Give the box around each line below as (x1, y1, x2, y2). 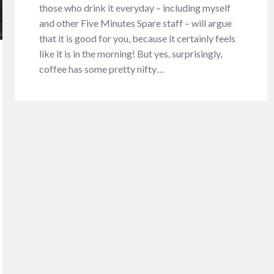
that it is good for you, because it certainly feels (39, 32, 236, 44)
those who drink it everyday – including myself (39, 1, 231, 13)
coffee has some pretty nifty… (39, 62, 165, 75)
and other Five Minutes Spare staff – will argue (39, 17, 232, 29)
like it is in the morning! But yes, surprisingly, (39, 47, 223, 59)
